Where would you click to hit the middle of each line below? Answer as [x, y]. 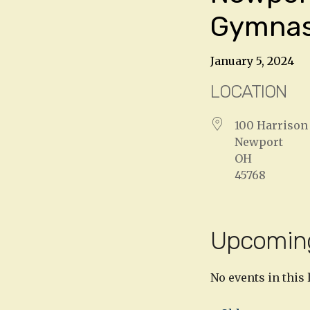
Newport [259, 142]
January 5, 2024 [252, 61]
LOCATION [248, 91]
